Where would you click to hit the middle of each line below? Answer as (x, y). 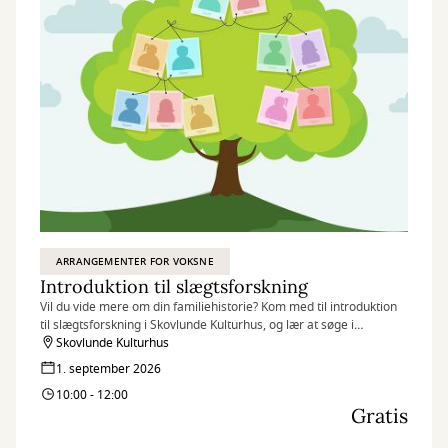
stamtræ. (65, 361)
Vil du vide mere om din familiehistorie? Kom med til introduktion (218, 307)
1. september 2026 (108, 369)
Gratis (379, 415)
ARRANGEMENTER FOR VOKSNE (135, 261)
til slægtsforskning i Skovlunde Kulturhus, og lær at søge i (197, 325)
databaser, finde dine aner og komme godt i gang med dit (199, 343)
